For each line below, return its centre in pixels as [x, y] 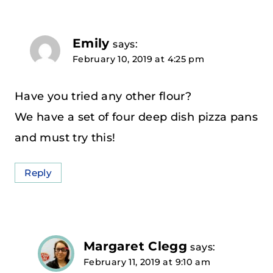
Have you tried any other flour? [103, 97]
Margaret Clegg [136, 246]
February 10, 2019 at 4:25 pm [139, 59]
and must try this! [65, 138]
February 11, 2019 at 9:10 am [147, 262]
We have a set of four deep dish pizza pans [136, 117]
